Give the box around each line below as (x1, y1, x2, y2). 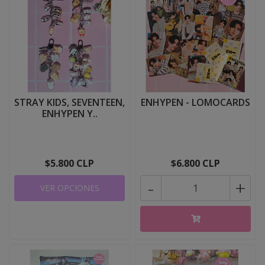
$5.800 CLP (45, 157, 94, 170)
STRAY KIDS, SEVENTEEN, (14, 96, 125, 109)
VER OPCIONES (40, 182, 99, 193)
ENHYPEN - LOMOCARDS (141, 96, 250, 109)
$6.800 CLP (171, 157, 220, 170)
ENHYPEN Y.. (41, 107, 98, 120)
